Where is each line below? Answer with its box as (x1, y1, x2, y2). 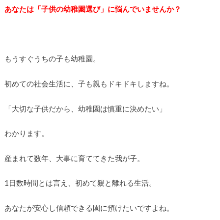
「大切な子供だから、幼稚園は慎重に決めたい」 (4, 104, 166, 113)
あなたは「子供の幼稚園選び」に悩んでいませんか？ (4, 4, 181, 14)
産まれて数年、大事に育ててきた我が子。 (4, 153, 144, 163)
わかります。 (4, 129, 49, 138)
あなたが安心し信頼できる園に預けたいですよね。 (4, 203, 174, 212)
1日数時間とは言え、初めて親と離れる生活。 (4, 178, 156, 188)
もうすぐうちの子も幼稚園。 (4, 54, 100, 63)
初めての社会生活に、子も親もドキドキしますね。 (4, 79, 174, 88)
